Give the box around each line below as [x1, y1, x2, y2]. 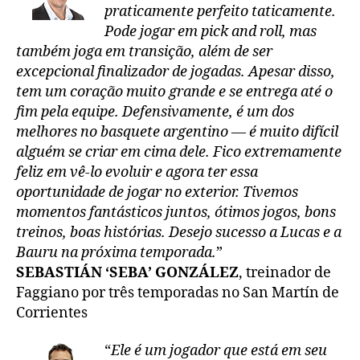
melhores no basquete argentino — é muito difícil [16, 122, 338, 141]
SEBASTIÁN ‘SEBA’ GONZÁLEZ [16, 263, 239, 282]
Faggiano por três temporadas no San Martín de [16, 283, 339, 302]
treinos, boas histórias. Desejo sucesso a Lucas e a [16, 223, 342, 242]
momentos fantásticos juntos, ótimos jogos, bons [16, 202, 336, 222]
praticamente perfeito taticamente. [104, 2, 336, 21]
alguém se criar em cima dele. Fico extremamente [16, 142, 342, 162]
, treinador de [239, 263, 331, 282]
